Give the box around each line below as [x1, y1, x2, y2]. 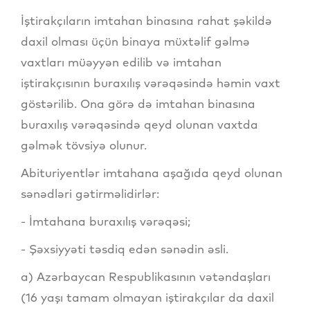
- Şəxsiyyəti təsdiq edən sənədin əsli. [21, 241, 228, 257]
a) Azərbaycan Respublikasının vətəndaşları [21, 269, 271, 284]
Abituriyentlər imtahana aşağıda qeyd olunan [21, 165, 282, 181]
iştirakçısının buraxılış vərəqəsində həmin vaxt [21, 75, 280, 91]
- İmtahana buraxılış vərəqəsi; [21, 214, 190, 229]
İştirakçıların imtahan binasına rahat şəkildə [21, 13, 272, 28]
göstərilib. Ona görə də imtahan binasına [21, 96, 255, 111]
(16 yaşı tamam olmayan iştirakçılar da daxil [21, 290, 274, 305]
